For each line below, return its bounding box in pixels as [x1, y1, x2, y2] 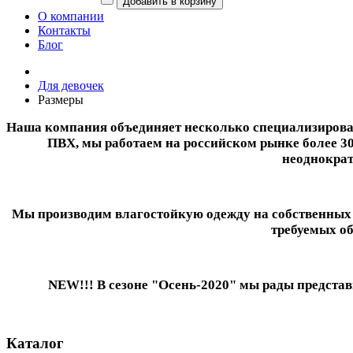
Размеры [38, 93, 84, 107]
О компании [38, 9, 104, 24]
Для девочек [38, 79, 104, 93]
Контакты [38, 24, 91, 38]
